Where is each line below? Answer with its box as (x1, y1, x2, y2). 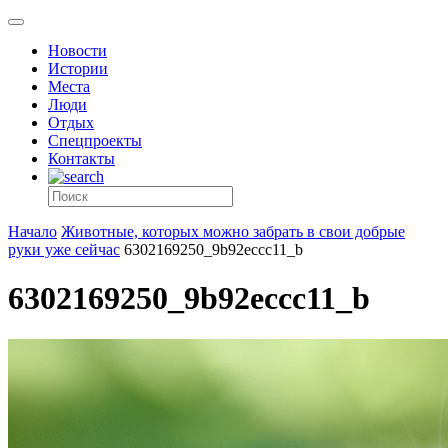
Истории (48, 60, 108, 77)
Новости (48, 42, 107, 59)
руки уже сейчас (8, 241, 120, 258)
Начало (8, 223, 57, 240)
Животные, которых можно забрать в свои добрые (61, 223, 405, 240)
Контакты (48, 150, 115, 167)
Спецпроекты (48, 132, 142, 149)
